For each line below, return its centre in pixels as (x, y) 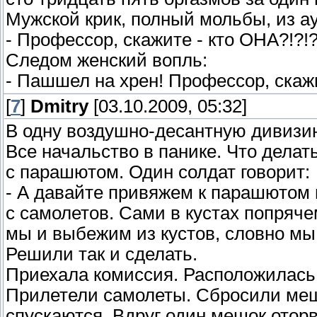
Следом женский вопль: (106, 60)
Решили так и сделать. (102, 254)
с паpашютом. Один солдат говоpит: (158, 172)
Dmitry (59, 106)
